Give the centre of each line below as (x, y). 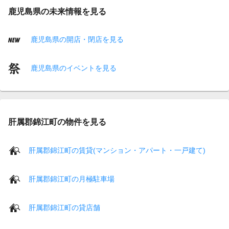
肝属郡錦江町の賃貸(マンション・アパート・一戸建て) (117, 150)
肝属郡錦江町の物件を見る (57, 122)
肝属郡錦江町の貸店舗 (64, 207)
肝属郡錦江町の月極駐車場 (72, 179)
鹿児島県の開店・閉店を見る (76, 39)
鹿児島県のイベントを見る (73, 68)
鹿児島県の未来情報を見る (57, 11)
